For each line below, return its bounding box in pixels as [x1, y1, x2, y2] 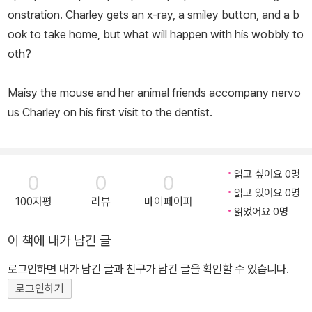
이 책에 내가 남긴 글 [8, 233, 111, 249]
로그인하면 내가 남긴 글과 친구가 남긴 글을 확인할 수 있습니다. [8, 262, 289, 276]
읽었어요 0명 [234, 205, 288, 219]
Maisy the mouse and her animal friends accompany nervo [8, 86, 301, 100]
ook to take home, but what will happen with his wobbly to [8, 27, 304, 42]
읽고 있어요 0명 [234, 187, 300, 200]
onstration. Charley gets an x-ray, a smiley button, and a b [8, 8, 299, 22]
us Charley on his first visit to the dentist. [8, 105, 212, 120]
